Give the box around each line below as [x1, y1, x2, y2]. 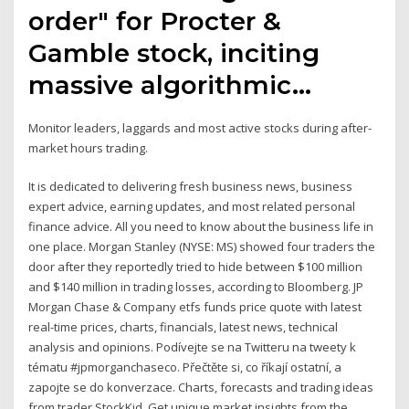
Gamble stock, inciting [28, 37, 320, 68]
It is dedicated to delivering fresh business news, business [28, 178, 353, 195]
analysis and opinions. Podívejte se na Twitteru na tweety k [28, 339, 357, 356]
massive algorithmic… [28, 68, 312, 100]
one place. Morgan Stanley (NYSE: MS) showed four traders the [28, 238, 376, 256]
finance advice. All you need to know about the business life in [28, 218, 374, 236]
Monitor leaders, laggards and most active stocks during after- [28, 119, 372, 136]
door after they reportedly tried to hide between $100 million [28, 258, 363, 276]
